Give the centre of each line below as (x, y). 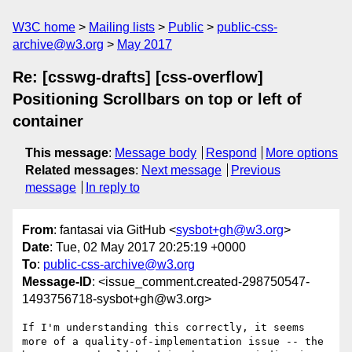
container (48, 121)
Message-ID (57, 282)
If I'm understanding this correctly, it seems (163, 328)
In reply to (112, 187)
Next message (181, 170)
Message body (156, 153)
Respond (231, 153)
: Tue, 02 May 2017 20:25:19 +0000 (148, 247)
